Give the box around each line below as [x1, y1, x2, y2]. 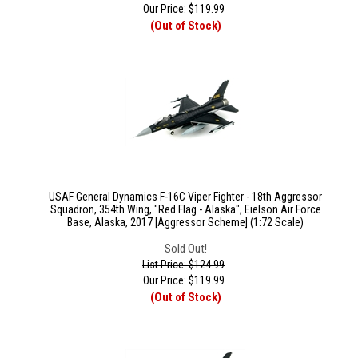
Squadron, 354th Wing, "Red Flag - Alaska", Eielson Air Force [50, 203, 321, 216]
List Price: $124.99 [142, 258, 225, 271]
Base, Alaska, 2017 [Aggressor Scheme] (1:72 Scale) [67, 216, 304, 229]
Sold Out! [164, 241, 207, 256]
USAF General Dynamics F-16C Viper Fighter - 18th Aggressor [49, 190, 322, 203]
